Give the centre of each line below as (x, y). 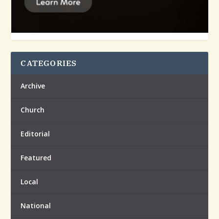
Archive (33, 86)
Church (33, 109)
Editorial (35, 133)
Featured (36, 157)
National (36, 205)
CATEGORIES (49, 63)
